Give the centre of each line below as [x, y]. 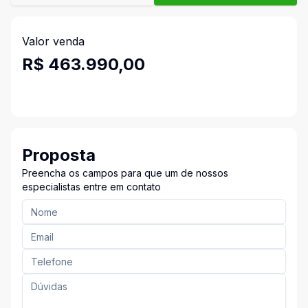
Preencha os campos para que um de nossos [125, 173]
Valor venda [53, 41]
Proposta [59, 155]
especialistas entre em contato [91, 187]
